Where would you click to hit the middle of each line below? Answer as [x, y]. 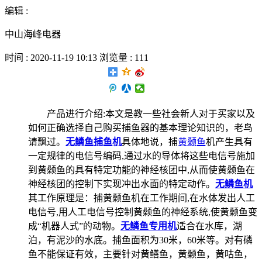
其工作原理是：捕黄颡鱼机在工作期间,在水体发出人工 [142, 198]
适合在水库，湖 [209, 226]
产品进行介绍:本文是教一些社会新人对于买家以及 [151, 113]
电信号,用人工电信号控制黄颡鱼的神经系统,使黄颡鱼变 [143, 212]
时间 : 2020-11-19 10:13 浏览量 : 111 [77, 57]
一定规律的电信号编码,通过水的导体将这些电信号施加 [142, 156]
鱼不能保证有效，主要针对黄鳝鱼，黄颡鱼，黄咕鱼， [140, 254]
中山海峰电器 [33, 34]
